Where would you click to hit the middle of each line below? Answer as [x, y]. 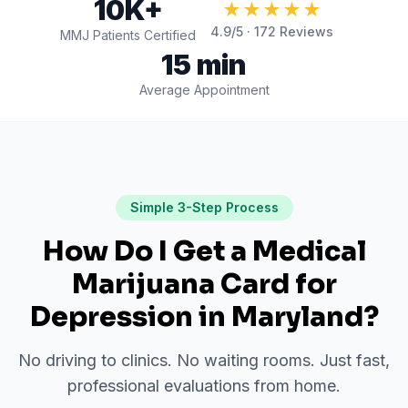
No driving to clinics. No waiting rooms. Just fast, [204, 360]
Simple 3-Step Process [204, 207]
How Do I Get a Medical [204, 251]
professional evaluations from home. [204, 386]
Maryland [297, 317]
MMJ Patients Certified [128, 35]
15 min [204, 65]
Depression [111, 317]
